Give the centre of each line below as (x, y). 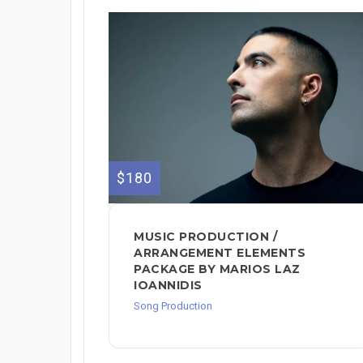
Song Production (173, 305)
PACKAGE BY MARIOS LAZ (217, 269)
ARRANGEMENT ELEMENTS (220, 252)
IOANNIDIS (168, 285)
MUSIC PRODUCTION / (205, 236)
